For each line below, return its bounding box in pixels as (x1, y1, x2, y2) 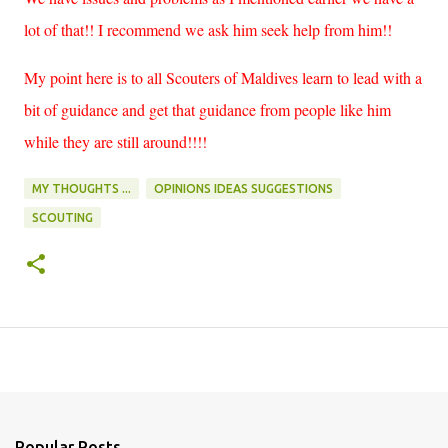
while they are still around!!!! (24, 131, 207, 152)
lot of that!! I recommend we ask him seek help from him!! (24, 19, 392, 40)
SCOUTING (32, 211, 93, 224)
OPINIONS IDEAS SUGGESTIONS (154, 182, 333, 195)
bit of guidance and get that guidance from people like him (24, 99, 391, 120)
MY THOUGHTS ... (32, 182, 131, 195)
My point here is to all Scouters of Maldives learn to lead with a (24, 67, 422, 88)
